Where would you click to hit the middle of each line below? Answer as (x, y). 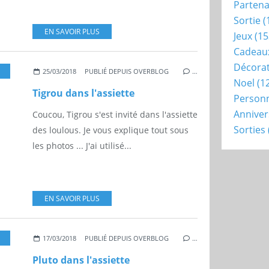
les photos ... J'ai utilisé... (82, 146)
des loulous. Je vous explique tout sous (110, 130)
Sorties (249, 129)
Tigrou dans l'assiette (83, 93)
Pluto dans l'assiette (81, 260)
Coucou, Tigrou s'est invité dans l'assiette (115, 115)
